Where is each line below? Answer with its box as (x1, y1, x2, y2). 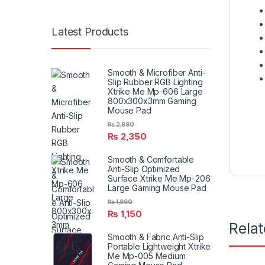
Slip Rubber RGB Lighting (108, 76, 203, 87)
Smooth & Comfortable (108, 154, 195, 164)
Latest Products (51, 25, 128, 38)
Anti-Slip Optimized (108, 163, 180, 174)
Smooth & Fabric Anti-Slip (108, 232, 204, 243)
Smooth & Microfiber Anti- (108, 67, 206, 77)
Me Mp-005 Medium (108, 251, 186, 261)
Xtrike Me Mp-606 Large (108, 86, 203, 96)
